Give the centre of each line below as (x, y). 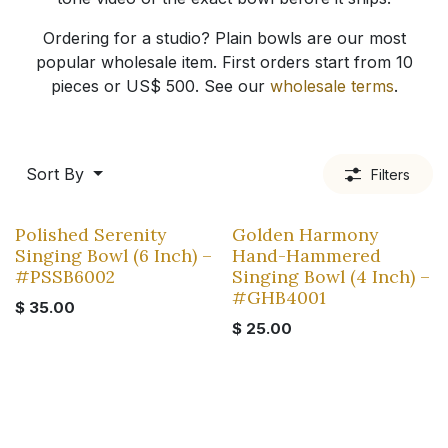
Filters (391, 175)
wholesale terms (331, 86)
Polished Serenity (90, 235)
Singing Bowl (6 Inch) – (113, 256)
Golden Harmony (304, 235)
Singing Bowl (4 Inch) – (330, 277)
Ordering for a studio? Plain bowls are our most (224, 38)
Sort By (55, 174)
